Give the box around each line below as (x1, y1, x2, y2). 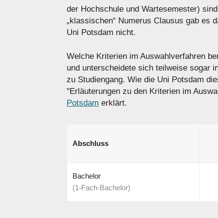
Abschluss (72, 139, 109, 147)
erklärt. (99, 98, 127, 108)
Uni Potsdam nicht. (67, 27, 136, 37)
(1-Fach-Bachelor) (72, 183, 130, 192)
